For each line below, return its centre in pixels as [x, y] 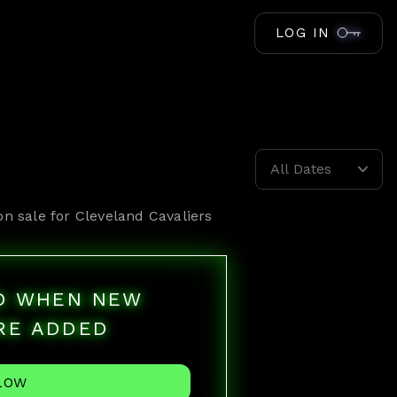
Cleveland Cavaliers [144, 216]
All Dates [300, 169]
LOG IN [303, 33]
